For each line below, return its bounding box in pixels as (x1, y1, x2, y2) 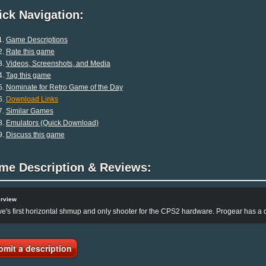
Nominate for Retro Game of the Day (5, 83, 123, 91)
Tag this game (5, 71, 51, 80)
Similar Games (5, 106, 53, 115)
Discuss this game (5, 130, 65, 139)
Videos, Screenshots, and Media (5, 59, 110, 68)
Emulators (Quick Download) (5, 118, 99, 127)
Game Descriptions (5, 35, 68, 44)
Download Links (5, 94, 58, 103)
